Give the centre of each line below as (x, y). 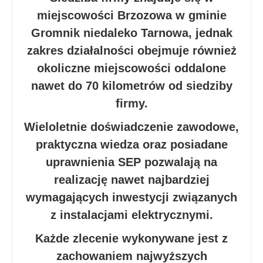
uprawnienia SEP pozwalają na (131, 162)
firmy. (131, 104)
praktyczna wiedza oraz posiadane (131, 145)
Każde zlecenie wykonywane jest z (131, 239)
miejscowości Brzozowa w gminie (131, 16)
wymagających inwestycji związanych (131, 198)
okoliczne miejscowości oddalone (131, 68)
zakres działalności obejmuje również (131, 51)
